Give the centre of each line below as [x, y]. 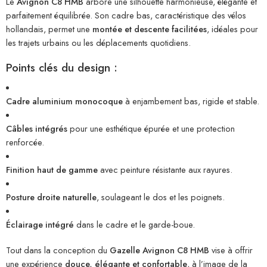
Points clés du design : [62, 68]
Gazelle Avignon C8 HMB [159, 250]
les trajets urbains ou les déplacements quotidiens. [98, 43]
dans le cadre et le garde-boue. [134, 224]
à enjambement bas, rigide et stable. [191, 101]
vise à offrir [231, 250]
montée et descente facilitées [150, 29]
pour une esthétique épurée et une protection [151, 128]
